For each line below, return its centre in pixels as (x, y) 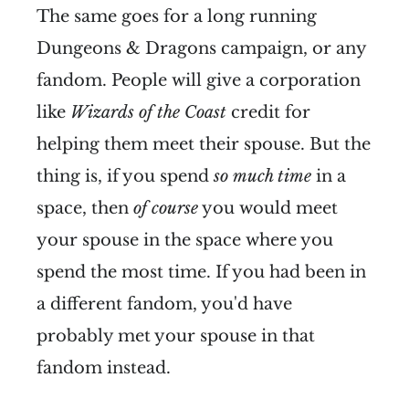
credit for (268, 112)
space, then (85, 208)
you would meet (268, 208)
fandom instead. (104, 367)
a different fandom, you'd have (164, 304)
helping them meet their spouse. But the (204, 144)
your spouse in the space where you (185, 240)
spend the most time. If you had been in (201, 272)
